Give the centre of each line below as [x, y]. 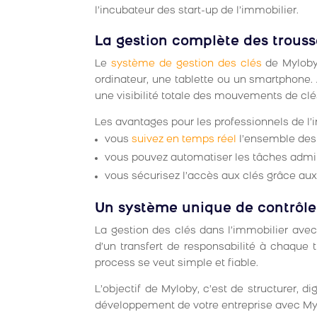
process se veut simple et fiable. [177, 264]
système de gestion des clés [186, 64]
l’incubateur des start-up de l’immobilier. [197, 11]
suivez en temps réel [184, 140]
